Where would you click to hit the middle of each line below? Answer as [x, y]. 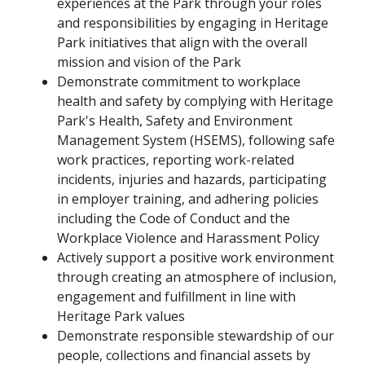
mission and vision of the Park [149, 62]
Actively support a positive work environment [196, 258]
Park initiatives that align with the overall [182, 43]
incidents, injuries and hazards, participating [192, 180]
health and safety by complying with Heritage [195, 101]
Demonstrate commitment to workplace [179, 82]
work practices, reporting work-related [176, 160]
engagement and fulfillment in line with [176, 297]
